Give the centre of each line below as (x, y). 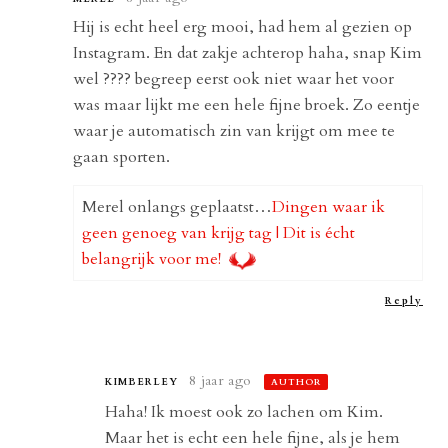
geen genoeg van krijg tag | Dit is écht (219, 232)
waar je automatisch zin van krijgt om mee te (234, 130)
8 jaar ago (220, 380)
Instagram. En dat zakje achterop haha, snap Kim (248, 52)
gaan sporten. (122, 156)
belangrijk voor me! (152, 258)
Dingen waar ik (329, 206)
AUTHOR (296, 381)
